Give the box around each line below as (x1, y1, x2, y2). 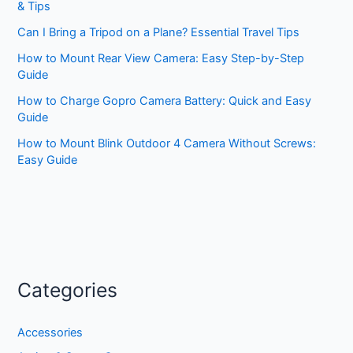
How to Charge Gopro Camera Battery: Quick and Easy (17, 93, 312, 108)
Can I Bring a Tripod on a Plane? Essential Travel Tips (17, 24, 300, 39)
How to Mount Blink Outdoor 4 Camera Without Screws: (17, 136, 317, 150)
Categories (17, 278, 118, 303)
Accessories (17, 325, 84, 340)
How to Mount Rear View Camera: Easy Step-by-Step (17, 50, 305, 65)
